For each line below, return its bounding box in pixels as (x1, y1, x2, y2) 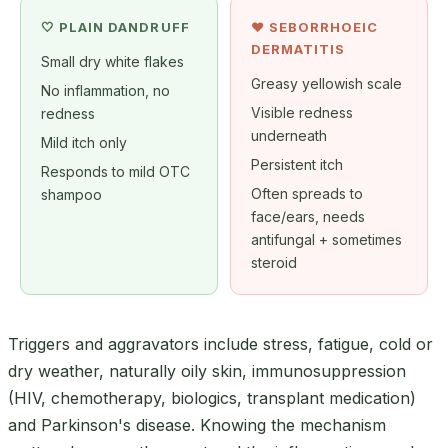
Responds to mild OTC (41, 162, 190, 180)
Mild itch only (41, 133, 127, 151)
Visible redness (251, 103, 353, 121)
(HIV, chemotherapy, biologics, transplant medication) (8, 387, 416, 408)
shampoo (41, 185, 102, 203)
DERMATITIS (251, 40, 346, 57)
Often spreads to (251, 184, 363, 202)
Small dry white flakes (41, 52, 184, 70)
